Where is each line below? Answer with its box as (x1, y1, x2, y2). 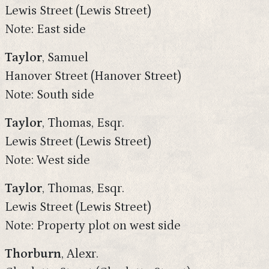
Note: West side (5, 153, 90, 168)
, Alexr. (61, 247, 98, 261)
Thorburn (5, 247, 61, 261)
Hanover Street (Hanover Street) (5, 69, 181, 83)
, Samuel (42, 50, 88, 65)
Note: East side (5, 22, 86, 37)
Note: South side (5, 88, 94, 102)
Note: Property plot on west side (5, 219, 181, 233)
